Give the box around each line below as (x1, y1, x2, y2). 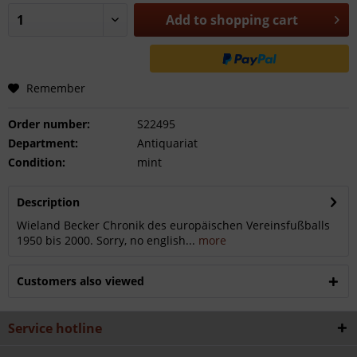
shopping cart (210, 11, 299, 29)
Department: (8, 135, 78, 151)
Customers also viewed (17, 273, 144, 288)
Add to (166, 11, 208, 29)
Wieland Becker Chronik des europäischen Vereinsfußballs (17, 218, 330, 233)
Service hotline (8, 320, 102, 337)
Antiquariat (136, 135, 198, 151)
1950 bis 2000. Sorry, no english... (17, 233, 195, 248)
